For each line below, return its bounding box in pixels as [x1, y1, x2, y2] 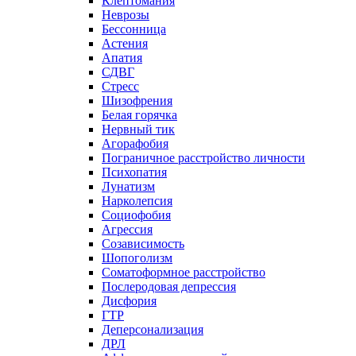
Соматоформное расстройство [102, 265, 265, 279]
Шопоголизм [102, 251, 172, 265]
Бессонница [102, 22, 166, 36]
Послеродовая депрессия [102, 280, 236, 293]
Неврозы [102, 8, 149, 21]
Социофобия [102, 208, 171, 222]
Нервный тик [102, 122, 175, 136]
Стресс [102, 79, 139, 93]
